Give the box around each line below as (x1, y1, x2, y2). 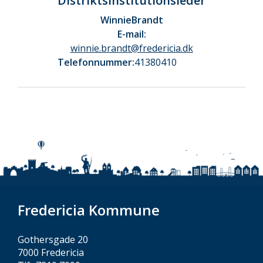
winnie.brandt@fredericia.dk (70, 42, 193, 55)
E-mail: (117, 28, 146, 41)
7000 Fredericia (18, 245, 84, 259)
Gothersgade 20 (18, 232, 88, 246)
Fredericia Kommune (18, 200, 160, 220)
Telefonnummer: (58, 56, 134, 69)
